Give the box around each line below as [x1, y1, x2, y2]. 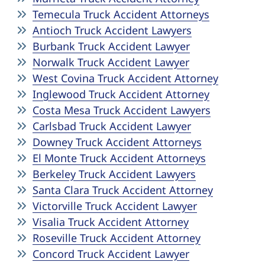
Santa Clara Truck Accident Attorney [33, 183, 213, 197]
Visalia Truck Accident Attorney [33, 215, 189, 229]
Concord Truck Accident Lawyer [33, 247, 189, 261]
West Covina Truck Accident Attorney [33, 71, 218, 85]
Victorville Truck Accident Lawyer [33, 199, 197, 213]
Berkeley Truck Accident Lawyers [33, 167, 196, 181]
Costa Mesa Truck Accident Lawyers [33, 103, 211, 117]
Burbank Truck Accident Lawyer [33, 39, 190, 53]
